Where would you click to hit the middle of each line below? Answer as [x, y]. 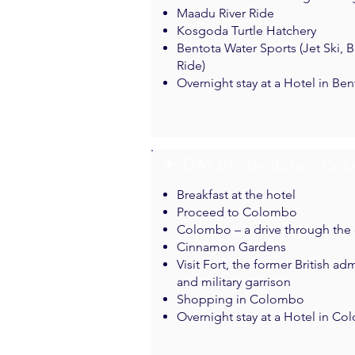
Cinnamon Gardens [231, 247]
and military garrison [234, 282]
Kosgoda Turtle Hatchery [246, 31]
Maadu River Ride [225, 13]
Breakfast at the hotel [236, 195]
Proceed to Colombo [237, 212]
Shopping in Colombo [240, 299]
